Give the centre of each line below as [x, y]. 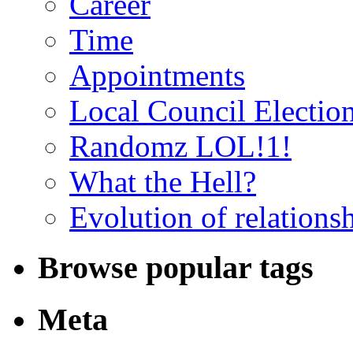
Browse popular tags [176, 268]
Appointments [157, 75]
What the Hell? [163, 181]
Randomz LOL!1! [180, 146]
